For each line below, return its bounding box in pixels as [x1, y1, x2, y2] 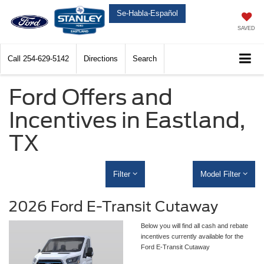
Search [133, 54, 157, 64]
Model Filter [200, 170, 243, 179]
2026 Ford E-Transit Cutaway [9, 198, 218, 216]
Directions [84, 54, 118, 64]
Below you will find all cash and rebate [141, 222, 248, 230]
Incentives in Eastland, [9, 107, 245, 134]
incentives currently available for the [141, 233, 243, 240]
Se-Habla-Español [116, 8, 178, 18]
